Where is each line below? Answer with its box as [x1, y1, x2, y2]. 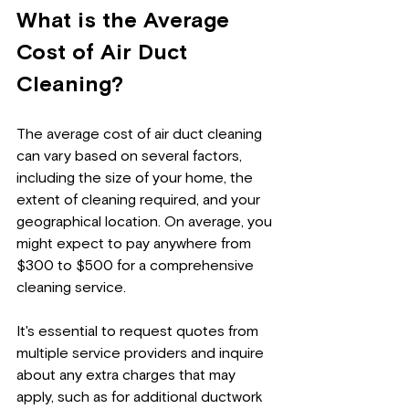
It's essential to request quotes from [16, 323, 262, 339]
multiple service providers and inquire [16, 345, 267, 361]
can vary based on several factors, [16, 148, 246, 163]
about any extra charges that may [16, 367, 239, 383]
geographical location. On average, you [16, 214, 276, 229]
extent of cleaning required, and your [16, 192, 264, 207]
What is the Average [16, 9, 236, 32]
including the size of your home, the [16, 170, 257, 185]
